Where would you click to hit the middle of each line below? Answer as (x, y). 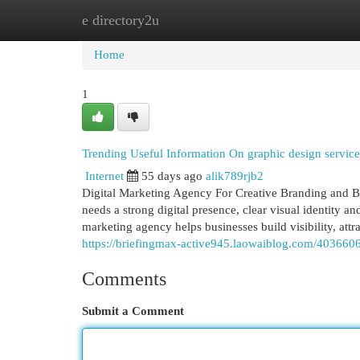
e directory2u (121, 20)
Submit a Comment (133, 311)
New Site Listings (205, 20)
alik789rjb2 (235, 176)
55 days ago (172, 176)
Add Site (294, 20)
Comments (124, 279)
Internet (104, 176)
